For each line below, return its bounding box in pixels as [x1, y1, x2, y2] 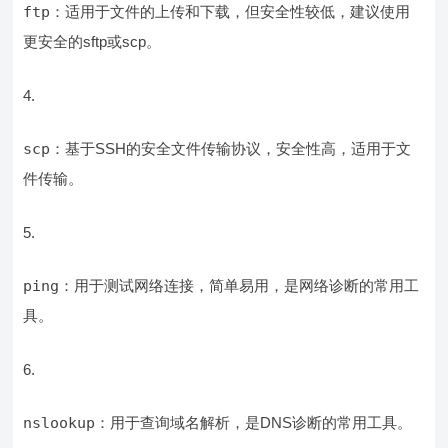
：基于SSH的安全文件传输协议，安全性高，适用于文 [50, 140, 412, 158]
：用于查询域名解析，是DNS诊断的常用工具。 [95, 414, 413, 432]
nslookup [23, 414, 96, 433]
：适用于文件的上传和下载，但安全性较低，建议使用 [50, 3, 411, 21]
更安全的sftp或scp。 [23, 33, 162, 51]
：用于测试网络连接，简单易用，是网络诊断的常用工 [59, 277, 420, 295]
